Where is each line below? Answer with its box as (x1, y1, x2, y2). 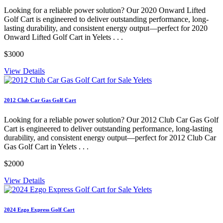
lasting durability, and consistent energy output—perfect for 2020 (4, 24, 208, 33)
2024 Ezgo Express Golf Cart (4, 207, 75, 213)
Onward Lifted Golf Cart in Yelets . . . (4, 33, 123, 42)
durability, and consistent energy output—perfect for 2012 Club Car (4, 133, 216, 142)
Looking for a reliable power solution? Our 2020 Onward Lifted (4, 6, 206, 15)
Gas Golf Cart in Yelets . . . (4, 142, 89, 151)
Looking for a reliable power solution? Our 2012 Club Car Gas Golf (4, 115, 219, 124)
